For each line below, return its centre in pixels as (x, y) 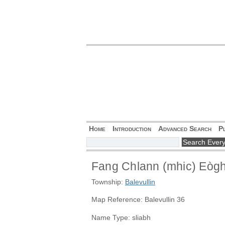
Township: (108, 182)
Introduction (132, 129)
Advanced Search (185, 129)
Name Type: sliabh (121, 217)
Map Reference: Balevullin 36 (138, 200)
